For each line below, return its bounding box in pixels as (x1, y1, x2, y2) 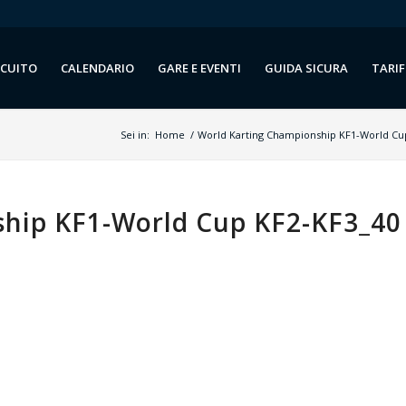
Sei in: (121, 128, 150, 141)
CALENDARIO (61, 60, 135, 76)
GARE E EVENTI (158, 60, 242, 76)
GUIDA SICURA (265, 60, 349, 76)
